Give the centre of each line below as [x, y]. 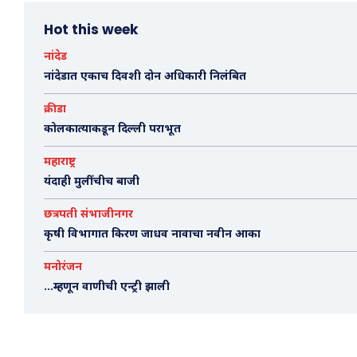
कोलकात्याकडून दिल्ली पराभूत [112, 130]
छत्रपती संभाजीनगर [88, 215]
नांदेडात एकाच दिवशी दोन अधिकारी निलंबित [145, 77]
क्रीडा [55, 110]
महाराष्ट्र [60, 163]
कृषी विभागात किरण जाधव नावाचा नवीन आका [152, 235]
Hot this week [91, 30]
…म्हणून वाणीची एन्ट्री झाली [107, 288]
